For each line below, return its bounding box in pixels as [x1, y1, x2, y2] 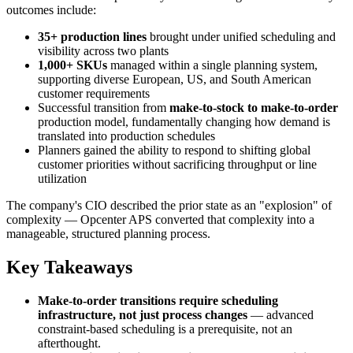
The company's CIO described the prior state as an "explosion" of [6, 199, 332, 213]
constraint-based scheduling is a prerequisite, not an [38, 322, 292, 336]
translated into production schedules [38, 129, 215, 143]
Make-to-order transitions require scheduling [38, 294, 278, 308]
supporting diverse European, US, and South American [38, 72, 311, 87]
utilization [38, 172, 87, 186]
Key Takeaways [6, 257, 132, 278]
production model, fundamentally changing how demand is [38, 115, 330, 129]
